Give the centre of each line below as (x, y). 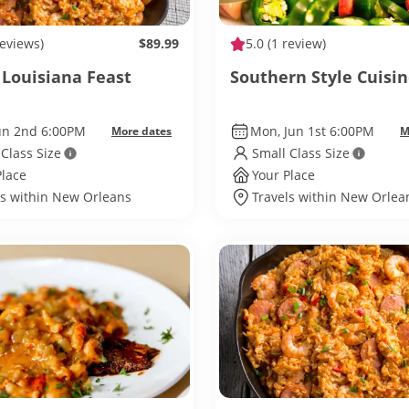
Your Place (283, 175)
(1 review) (295, 43)
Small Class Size (301, 153)
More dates (142, 131)
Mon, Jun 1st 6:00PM (312, 131)
